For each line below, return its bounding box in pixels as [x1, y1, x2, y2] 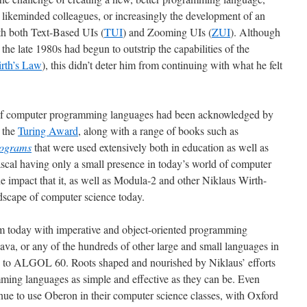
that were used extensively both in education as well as [32, 140, 269, 154]
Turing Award [18, 123, 78, 138]
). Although [230, 25, 280, 39]
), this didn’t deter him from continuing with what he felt [42, 58, 282, 72]
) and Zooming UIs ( [123, 25, 212, 39]
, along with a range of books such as [78, 123, 238, 138]
